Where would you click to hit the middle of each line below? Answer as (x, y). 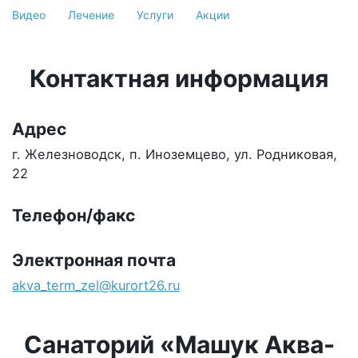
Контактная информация (179, 79)
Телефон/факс (74, 216)
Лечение (91, 15)
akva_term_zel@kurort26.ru (96, 286)
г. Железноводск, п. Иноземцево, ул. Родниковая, (175, 154)
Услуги (155, 15)
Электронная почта (94, 261)
